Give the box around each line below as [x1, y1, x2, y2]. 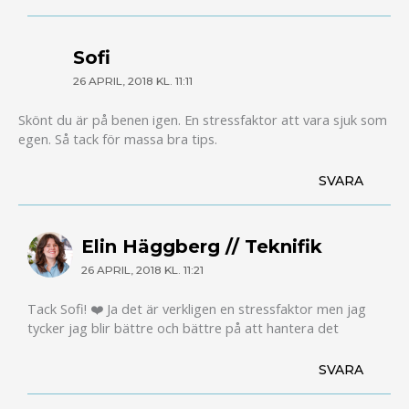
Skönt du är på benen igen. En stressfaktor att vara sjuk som [18, 110, 387, 129]
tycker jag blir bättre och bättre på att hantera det [26, 318, 339, 337]
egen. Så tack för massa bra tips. [18, 129, 217, 148]
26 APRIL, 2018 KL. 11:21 [81, 264, 204, 278]
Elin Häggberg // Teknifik [81, 236, 323, 258]
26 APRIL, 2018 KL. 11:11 [72, 75, 193, 89]
